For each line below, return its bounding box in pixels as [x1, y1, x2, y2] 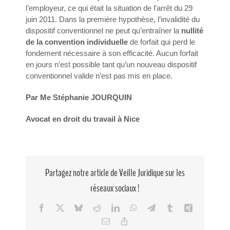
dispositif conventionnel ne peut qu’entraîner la [26, 26, 179, 35]
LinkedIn [119, 203, 149, 212]
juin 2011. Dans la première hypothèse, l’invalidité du [26, 15, 200, 24]
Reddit [101, 203, 122, 212]
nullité [179, 26, 203, 35]
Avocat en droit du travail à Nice [26, 114, 140, 124]
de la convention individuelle [26, 37, 128, 47]
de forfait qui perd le [128, 37, 195, 47]
